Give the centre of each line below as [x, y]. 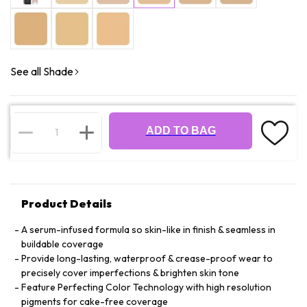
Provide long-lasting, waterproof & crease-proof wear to [147, 258]
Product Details [66, 204]
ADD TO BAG [181, 131]
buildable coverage [62, 244]
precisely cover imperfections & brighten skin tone [130, 273]
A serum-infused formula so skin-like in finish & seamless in [148, 230]
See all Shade [42, 71]
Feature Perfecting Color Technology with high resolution [146, 287]
